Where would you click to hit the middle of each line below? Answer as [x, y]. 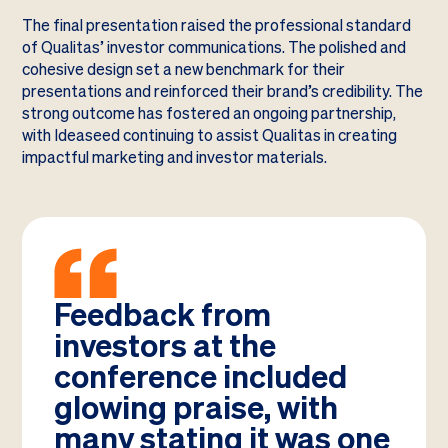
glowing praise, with [195, 407]
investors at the [164, 345]
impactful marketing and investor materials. [175, 158]
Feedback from [162, 314]
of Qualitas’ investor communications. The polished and [214, 48]
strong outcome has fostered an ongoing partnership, [209, 114]
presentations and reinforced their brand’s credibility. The [223, 92]
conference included [200, 376]
